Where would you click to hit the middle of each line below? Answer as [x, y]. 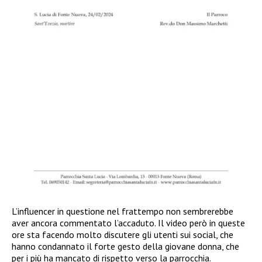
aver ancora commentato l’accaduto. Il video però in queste [128, 223]
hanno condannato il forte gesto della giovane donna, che [125, 246]
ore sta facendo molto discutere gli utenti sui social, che [123, 234]
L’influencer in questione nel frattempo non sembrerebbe [123, 211]
